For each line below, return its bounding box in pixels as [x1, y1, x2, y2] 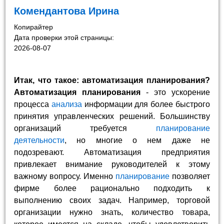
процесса [14, 99, 51, 108]
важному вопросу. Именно [14, 171, 115, 180]
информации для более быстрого [81, 99, 210, 108]
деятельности [14, 135, 65, 144]
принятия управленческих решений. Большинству [14, 111, 210, 120]
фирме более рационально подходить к [14, 183, 210, 192]
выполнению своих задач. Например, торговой [14, 195, 210, 204]
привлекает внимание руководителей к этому [14, 159, 210, 168]
